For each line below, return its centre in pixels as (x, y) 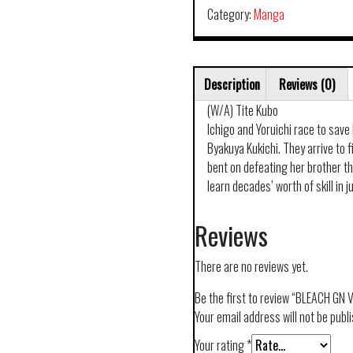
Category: (231, 14)
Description (232, 84)
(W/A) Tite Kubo (243, 110)
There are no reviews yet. (252, 266)
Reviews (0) (307, 84)
